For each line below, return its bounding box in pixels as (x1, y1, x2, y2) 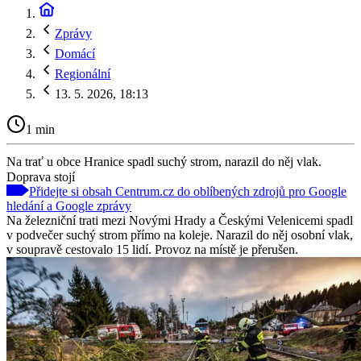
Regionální (55, 67, 110, 81)
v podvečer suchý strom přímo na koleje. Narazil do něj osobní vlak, (6, 227, 353, 242)
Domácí (55, 47, 95, 60)
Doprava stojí (6, 169, 75, 184)
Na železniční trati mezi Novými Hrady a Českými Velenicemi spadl (6, 213, 353, 227)
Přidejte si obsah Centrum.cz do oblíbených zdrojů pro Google (29, 184, 346, 198)
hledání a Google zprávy (6, 198, 131, 213)
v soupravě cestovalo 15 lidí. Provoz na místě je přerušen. (6, 242, 298, 256)
